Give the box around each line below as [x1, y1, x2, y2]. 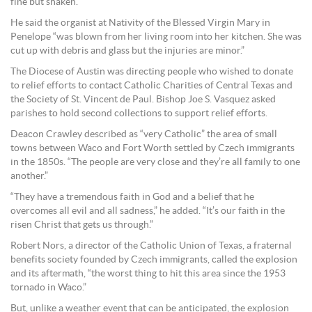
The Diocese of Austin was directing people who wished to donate [10, 67, 293, 77]
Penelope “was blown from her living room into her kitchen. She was [10, 32, 302, 42]
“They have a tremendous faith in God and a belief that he [10, 192, 254, 203]
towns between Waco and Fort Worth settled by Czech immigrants [10, 143, 295, 154]
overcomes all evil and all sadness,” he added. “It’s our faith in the [10, 206, 285, 217]
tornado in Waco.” [10, 283, 86, 293]
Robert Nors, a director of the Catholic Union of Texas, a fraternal [10, 241, 292, 251]
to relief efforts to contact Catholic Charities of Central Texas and [10, 81, 292, 91]
